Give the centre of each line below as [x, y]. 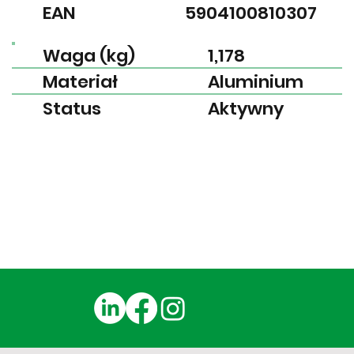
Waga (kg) [88, 55]
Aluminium [255, 81]
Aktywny [245, 108]
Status [72, 108]
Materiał [80, 81]
